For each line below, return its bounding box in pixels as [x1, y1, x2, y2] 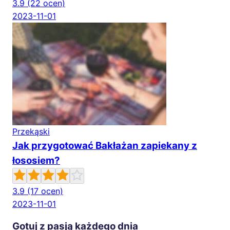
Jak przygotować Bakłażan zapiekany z [12, 140, 197, 152]
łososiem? [12, 155, 60, 167]
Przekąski [12, 126, 50, 137]
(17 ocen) [27, 186, 63, 197]
